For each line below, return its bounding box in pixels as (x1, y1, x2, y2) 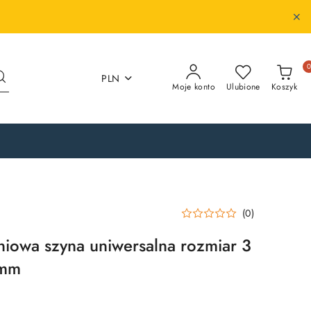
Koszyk (271, 81, 297, 93)
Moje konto (172, 81, 215, 93)
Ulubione (226, 81, 260, 93)
